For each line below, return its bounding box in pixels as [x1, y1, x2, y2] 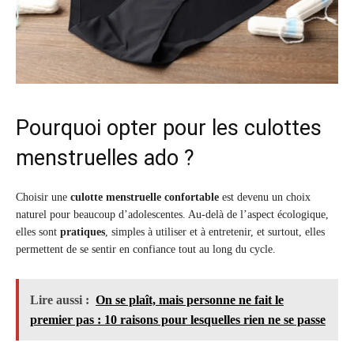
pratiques [60, 226, 105, 239]
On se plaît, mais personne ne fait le [96, 293, 284, 307]
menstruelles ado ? [16, 145, 194, 171]
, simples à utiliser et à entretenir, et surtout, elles [105, 226, 325, 239]
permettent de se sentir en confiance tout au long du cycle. [16, 243, 276, 256]
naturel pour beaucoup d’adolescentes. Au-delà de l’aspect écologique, [16, 209, 329, 221]
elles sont [16, 226, 60, 239]
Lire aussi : [30, 293, 89, 307]
